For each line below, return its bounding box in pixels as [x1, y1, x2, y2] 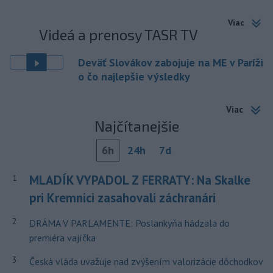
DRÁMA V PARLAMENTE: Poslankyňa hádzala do [29, 217, 230, 230]
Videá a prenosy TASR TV [39, 25, 199, 43]
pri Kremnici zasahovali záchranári [29, 190, 216, 207]
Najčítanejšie [94, 117, 179, 135]
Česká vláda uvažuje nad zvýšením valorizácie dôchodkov [29, 255, 263, 268]
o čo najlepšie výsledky [78, 69, 190, 83]
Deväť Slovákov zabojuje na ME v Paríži [78, 55, 263, 69]
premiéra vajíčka [29, 232, 96, 244]
